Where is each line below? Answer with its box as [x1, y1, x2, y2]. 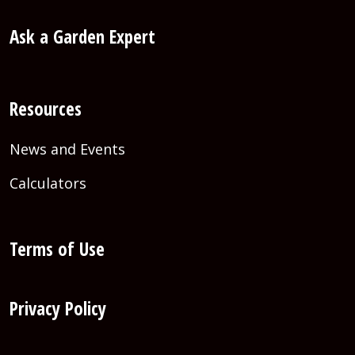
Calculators [10, 174, 86, 193]
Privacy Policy [10, 296, 106, 322]
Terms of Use [10, 236, 105, 262]
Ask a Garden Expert [10, 24, 155, 50]
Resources [10, 96, 82, 122]
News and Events [10, 139, 125, 159]
